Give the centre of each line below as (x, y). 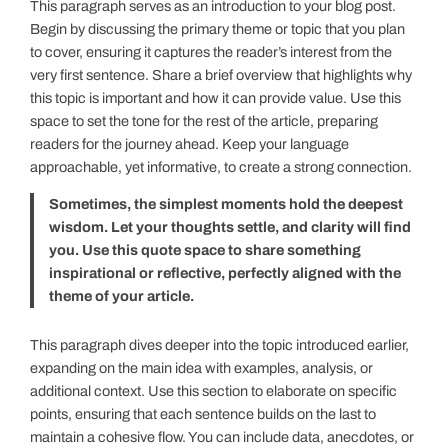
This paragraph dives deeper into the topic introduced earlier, (220, 344)
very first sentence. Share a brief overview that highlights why (221, 74)
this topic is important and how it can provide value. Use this (216, 97)
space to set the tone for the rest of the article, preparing (204, 120)
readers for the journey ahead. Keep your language (190, 143)
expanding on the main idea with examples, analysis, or (202, 367)
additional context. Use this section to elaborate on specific (214, 390)
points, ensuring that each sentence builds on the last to (203, 413)
